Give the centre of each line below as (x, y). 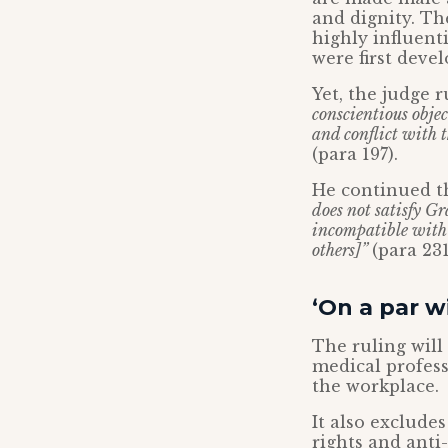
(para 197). (355, 154)
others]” (342, 250)
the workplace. (375, 386)
